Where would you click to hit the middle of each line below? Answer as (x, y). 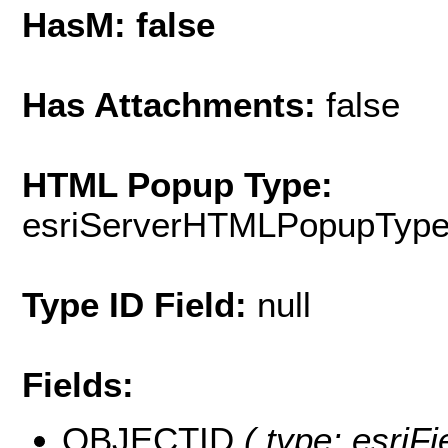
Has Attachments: (174, 105)
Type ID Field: (139, 305)
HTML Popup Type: (177, 185)
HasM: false (118, 25)
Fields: (78, 385)
